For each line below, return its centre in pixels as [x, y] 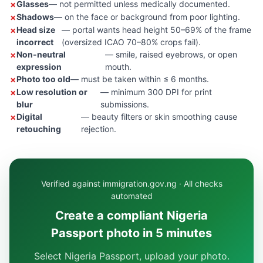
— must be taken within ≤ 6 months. [140, 79]
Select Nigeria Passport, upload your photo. [131, 256]
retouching [39, 129]
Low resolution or [52, 92]
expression [39, 67]
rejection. [98, 129]
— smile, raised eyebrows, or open [171, 54]
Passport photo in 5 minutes [131, 233]
